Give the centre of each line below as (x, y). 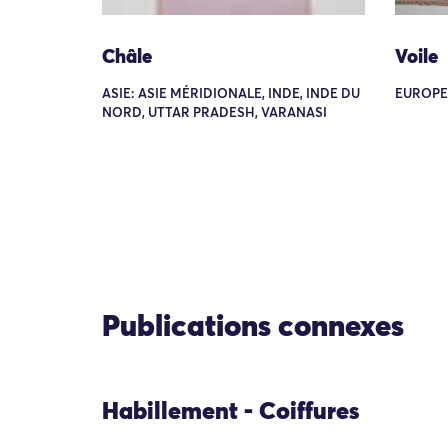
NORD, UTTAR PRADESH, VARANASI (214, 113)
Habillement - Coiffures (230, 412)
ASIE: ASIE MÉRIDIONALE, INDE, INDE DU (231, 94)
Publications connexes (253, 328)
